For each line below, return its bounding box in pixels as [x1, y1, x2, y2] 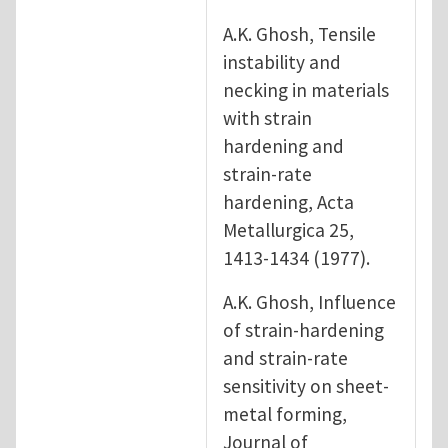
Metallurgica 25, [223, 217, 354, 242]
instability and [223, 49, 341, 74]
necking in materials [223, 77, 389, 102]
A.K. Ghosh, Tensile [223, 21, 376, 46]
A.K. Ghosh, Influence [223, 289, 396, 314]
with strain [223, 105, 312, 130]
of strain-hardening [223, 317, 384, 342]
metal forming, [223, 401, 347, 426]
